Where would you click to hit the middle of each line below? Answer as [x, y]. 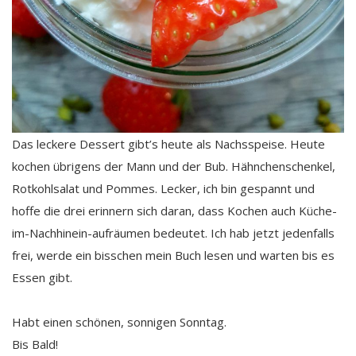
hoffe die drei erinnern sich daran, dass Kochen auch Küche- [174, 210]
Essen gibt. [42, 277]
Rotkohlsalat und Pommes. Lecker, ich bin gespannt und [163, 188]
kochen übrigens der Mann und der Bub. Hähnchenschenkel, [174, 166]
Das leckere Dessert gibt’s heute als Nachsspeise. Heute [168, 143]
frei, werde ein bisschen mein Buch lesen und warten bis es [173, 255]
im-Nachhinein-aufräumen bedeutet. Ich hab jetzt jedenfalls [173, 232]
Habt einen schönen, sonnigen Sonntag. [119, 321]
